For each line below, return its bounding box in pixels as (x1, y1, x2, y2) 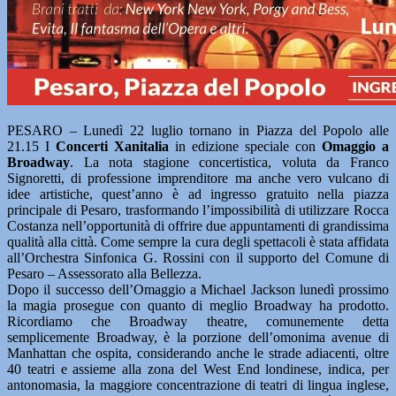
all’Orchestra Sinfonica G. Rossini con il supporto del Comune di (7, 250, 389, 265)
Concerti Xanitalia (56, 139, 169, 154)
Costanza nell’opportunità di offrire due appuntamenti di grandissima (7, 218, 389, 233)
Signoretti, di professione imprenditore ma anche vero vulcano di (7, 171, 389, 186)
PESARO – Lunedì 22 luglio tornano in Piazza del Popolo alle (7, 123, 389, 138)
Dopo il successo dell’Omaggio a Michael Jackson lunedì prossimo (7, 282, 389, 297)
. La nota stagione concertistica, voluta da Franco (70, 155, 389, 170)
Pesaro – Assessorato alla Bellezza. (7, 266, 202, 281)
